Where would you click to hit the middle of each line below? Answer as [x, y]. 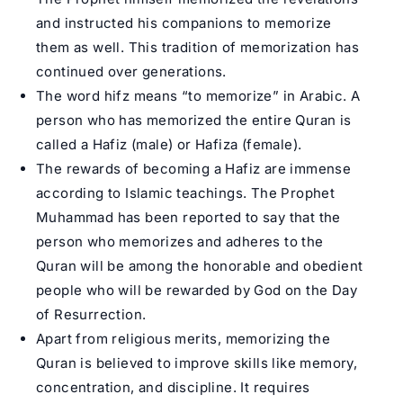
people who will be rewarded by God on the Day [197, 290]
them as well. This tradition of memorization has [198, 47]
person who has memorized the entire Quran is [194, 120]
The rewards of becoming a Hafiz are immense [194, 168]
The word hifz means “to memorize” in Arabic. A [198, 95]
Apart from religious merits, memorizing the [184, 338]
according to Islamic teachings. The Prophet [186, 193]
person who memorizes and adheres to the [180, 241]
